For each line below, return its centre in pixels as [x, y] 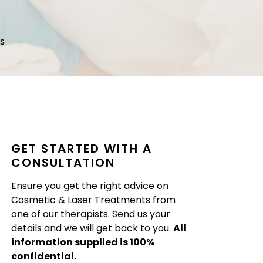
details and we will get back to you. [92, 228]
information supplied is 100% [83, 242]
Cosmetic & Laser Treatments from [94, 200]
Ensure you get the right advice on [90, 186]
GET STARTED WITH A [82, 149]
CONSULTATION [63, 163]
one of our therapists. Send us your [91, 214]
